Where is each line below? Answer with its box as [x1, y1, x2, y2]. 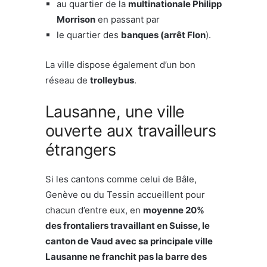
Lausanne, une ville [45, 101, 185, 122]
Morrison [57, 13, 95, 25]
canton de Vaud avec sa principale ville [45, 235, 213, 247]
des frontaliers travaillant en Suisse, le [45, 219, 210, 231]
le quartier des [57, 29, 121, 41]
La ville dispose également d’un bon [45, 58, 195, 70]
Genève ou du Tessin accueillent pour [45, 188, 205, 200]
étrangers [45, 139, 116, 160]
